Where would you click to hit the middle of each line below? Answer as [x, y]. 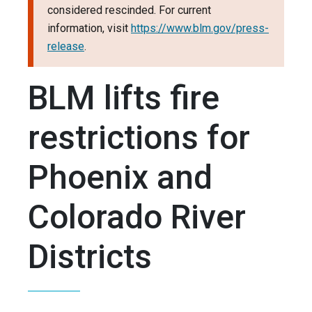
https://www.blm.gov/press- [200, 29]
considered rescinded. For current [129, 10]
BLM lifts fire [124, 98]
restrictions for [139, 138]
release [66, 47]
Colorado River [137, 217]
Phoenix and [120, 178]
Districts [90, 257]
